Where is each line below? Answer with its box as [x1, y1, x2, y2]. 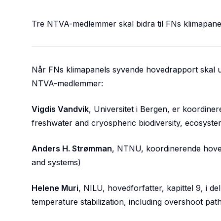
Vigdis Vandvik [32, 104, 89, 114]
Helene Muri [32, 183, 78, 193]
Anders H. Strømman [32, 144, 112, 153]
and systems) [32, 157, 81, 167]
